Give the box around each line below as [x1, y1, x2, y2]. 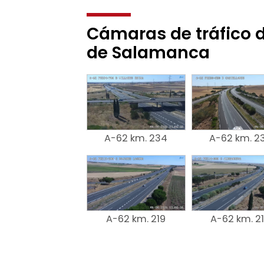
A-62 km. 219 [106, 212, 166, 226]
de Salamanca [87, 41, 210, 64]
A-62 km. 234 [104, 131, 168, 145]
